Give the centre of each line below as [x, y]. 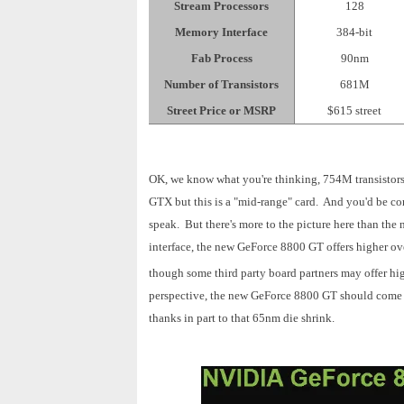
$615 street [354, 110]
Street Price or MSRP [221, 110]
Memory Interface [221, 32]
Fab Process [221, 58]
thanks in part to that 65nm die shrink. [242, 318]
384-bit [354, 32]
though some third [193, 273]
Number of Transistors [221, 84]
